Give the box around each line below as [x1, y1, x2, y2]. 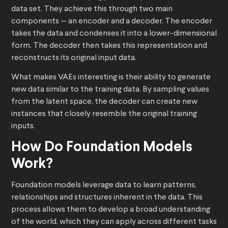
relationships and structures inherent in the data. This [11, 193, 203, 202]
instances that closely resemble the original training [11, 110, 197, 119]
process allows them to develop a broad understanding [11, 206, 210, 214]
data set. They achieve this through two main [11, 5, 173, 14]
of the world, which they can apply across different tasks [11, 218, 217, 226]
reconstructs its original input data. [11, 54, 136, 63]
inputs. [11, 122, 35, 131]
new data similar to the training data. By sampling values [11, 85, 209, 94]
